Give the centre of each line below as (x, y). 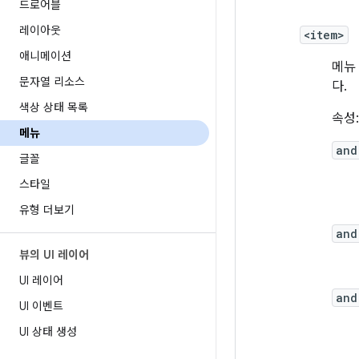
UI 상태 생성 (48, 332)
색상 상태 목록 (54, 107)
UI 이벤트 (41, 306)
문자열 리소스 (52, 82)
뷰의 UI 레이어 (54, 255)
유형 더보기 (47, 210)
